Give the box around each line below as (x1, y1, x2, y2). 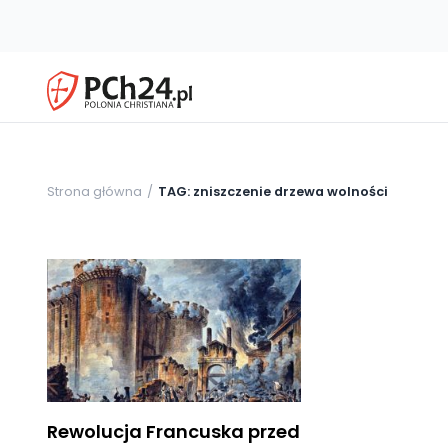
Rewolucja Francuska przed (47, 418, 300, 444)
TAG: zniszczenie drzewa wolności (158, 182, 388, 200)
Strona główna (47, 182, 142, 200)
